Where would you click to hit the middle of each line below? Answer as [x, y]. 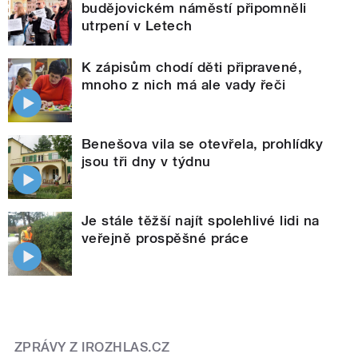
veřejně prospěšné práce [165, 238]
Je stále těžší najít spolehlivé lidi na [201, 220]
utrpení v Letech [137, 25]
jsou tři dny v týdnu [146, 161]
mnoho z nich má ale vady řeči [184, 84]
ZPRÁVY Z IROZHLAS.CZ [92, 347]
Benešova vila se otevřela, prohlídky [203, 143]
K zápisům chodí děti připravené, [192, 67]
